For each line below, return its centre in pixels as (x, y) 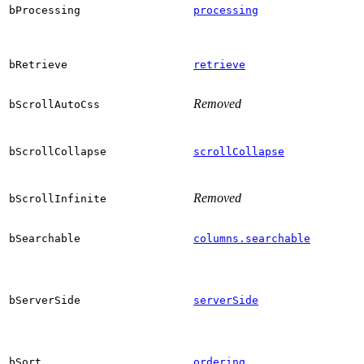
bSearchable (45, 238)
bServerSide (45, 300)
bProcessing (45, 10)
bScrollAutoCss (54, 104)
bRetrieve (38, 64)
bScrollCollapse (58, 151)
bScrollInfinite (58, 198)
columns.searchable (252, 238)
